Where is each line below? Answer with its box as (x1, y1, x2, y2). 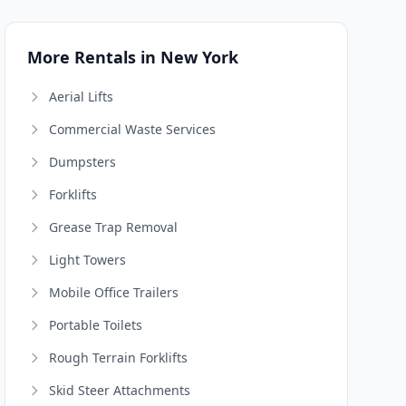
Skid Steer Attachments (49, 382, 191, 399)
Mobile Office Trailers (49, 284, 179, 301)
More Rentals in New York (27, 46, 239, 68)
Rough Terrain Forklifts (49, 349, 188, 366)
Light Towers (49, 251, 127, 268)
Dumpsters (49, 153, 117, 170)
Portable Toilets (49, 316, 143, 333)
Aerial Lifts (49, 88, 114, 105)
